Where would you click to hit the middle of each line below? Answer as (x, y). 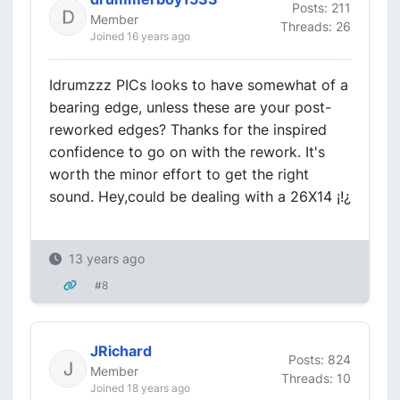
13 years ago (107, 258)
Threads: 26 (316, 26)
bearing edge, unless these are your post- (190, 107)
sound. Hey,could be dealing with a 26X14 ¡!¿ (200, 196)
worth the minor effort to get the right (179, 174)
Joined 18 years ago (140, 388)
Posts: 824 (320, 359)
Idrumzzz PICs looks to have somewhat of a (199, 85)
